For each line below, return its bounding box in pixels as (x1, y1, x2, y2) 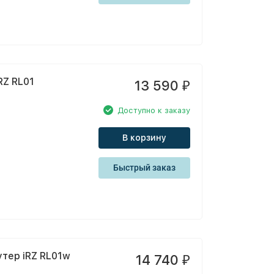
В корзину (122, 133, 166, 143)
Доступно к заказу (117, 105, 190, 115)
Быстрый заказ (113, 163, 176, 172)
